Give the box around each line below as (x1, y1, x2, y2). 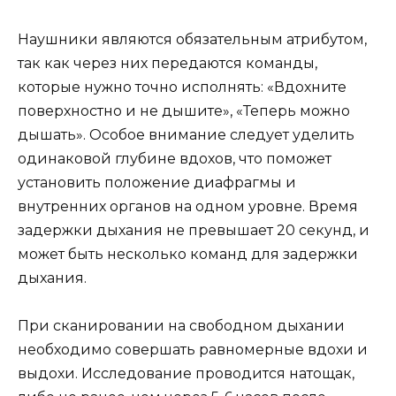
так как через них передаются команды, (18, 55, 317, 72)
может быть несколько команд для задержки (18, 246, 358, 263)
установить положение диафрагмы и (18, 174, 296, 192)
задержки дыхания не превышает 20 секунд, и (18, 222, 369, 240)
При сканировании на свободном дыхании (18, 317, 345, 335)
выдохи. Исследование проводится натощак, (18, 365, 354, 383)
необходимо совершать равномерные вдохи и (18, 341, 368, 359)
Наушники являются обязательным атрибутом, (18, 31, 367, 49)
